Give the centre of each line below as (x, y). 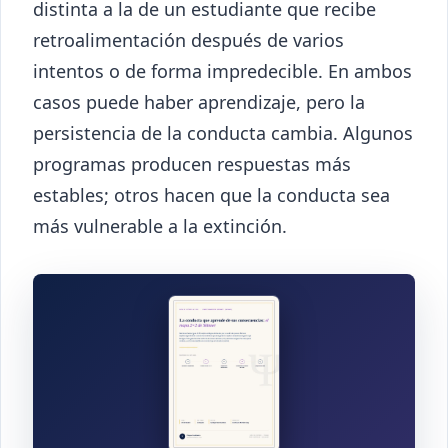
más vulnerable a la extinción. (160, 225)
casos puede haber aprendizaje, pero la (199, 101)
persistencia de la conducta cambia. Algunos (223, 132)
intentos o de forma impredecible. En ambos (222, 70)
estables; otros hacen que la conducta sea (211, 194)
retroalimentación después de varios (188, 39)
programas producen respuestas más (192, 163)
